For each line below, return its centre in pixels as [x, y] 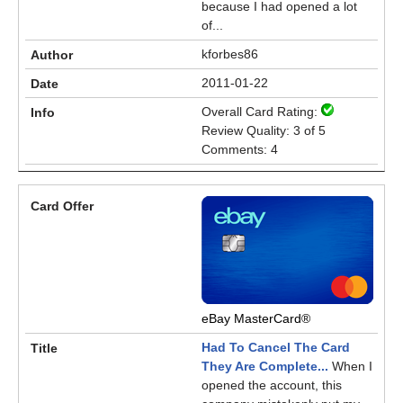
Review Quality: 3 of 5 [264, 130]
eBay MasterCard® [256, 318]
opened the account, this [272, 385]
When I [350, 366]
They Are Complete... [265, 366]
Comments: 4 [240, 149]
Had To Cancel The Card [276, 347]
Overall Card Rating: [261, 112]
